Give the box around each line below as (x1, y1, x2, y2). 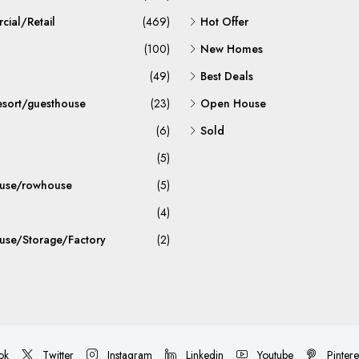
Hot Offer (200, 14, 248, 30)
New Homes (200, 41, 263, 57)
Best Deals (200, 68, 253, 84)
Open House (200, 95, 266, 111)
